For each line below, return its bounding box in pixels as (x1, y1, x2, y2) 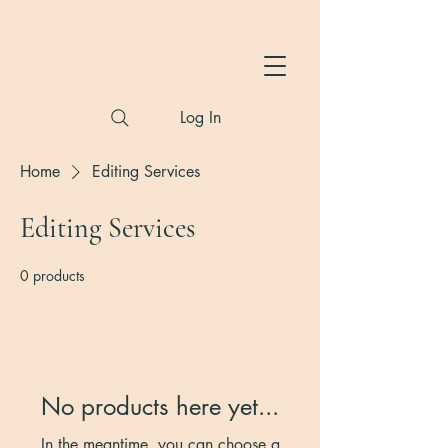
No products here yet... (41, 391, 279, 422)
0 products (20, 266, 85, 285)
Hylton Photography (100, 55, 217, 77)
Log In (180, 107, 222, 128)
